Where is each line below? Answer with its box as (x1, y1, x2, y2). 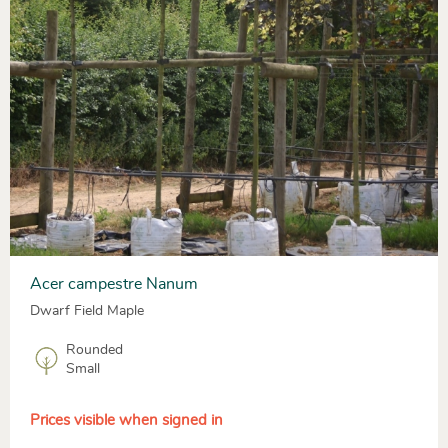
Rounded (66, 343, 123, 358)
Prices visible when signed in (30, 413, 223, 429)
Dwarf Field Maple (30, 304, 144, 319)
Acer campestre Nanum (30, 276, 198, 293)
